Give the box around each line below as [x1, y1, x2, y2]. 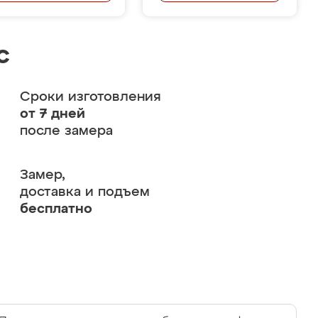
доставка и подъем [19, 185, 150, 199]
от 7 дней [19, 107, 85, 121]
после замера [19, 124, 113, 138]
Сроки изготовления [19, 90, 161, 104]
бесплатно [19, 202, 92, 216]
